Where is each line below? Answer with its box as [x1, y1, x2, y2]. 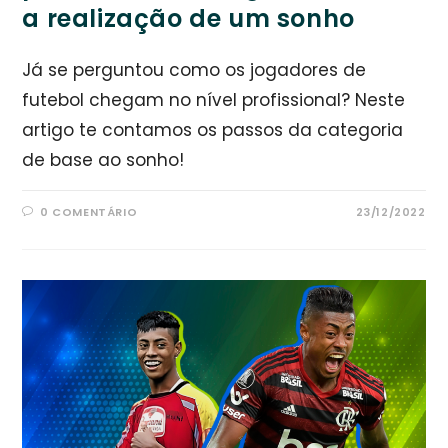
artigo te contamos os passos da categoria [22, 117, 404, 142]
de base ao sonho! [22, 147, 185, 172]
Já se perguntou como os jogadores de [22, 57, 367, 82]
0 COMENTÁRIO [40, 203, 138, 220]
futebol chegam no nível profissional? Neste [22, 87, 406, 112]
